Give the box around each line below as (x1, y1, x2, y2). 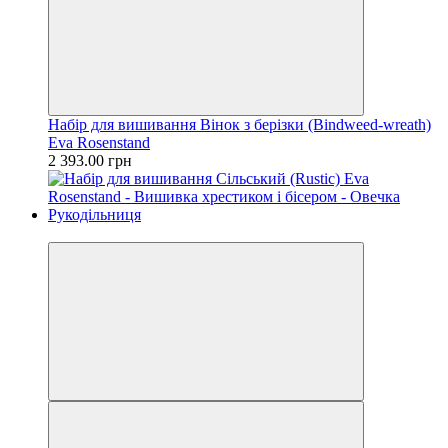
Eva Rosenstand (48, 133, 150, 151)
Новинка (48, 223, 109, 241)
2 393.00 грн (48, 151, 132, 169)
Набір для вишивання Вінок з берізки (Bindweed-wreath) (48, 115, 431, 133)
